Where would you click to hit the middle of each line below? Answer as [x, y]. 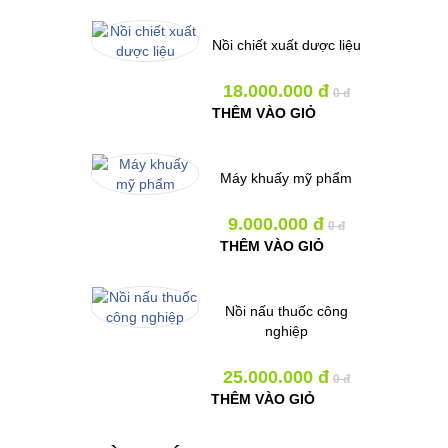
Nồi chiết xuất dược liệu [286, 45]
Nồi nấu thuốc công [286, 311]
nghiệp [286, 331]
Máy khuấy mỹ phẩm [286, 178]
